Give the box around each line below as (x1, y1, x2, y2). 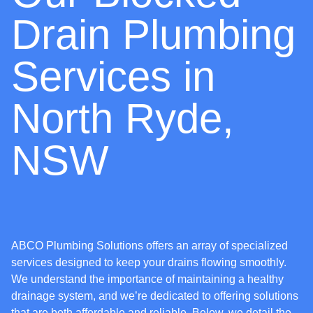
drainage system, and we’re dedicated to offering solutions (11, 290, 298, 303)
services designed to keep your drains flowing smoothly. (11, 256, 286, 269)
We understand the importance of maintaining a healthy (11, 273, 284, 286)
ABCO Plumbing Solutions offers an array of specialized (11, 240, 288, 252)
